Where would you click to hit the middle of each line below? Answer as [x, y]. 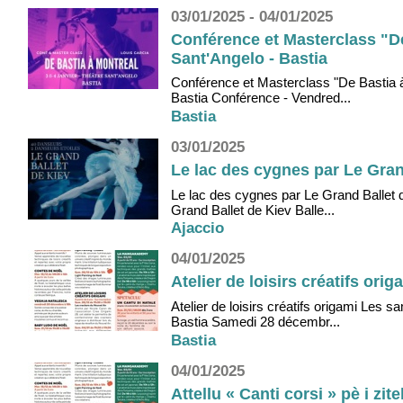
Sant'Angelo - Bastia [249, 58]
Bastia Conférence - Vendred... [261, 98]
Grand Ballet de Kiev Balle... [253, 210]
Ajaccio [197, 228]
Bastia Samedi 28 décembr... [255, 321]
